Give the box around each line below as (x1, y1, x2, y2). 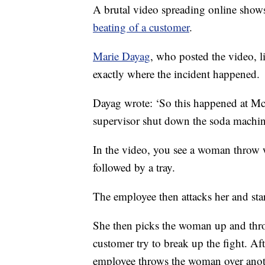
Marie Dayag (93, 48, 150, 63)
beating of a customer (93, 19, 189, 34)
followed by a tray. (93, 159, 175, 174)
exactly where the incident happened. (93, 66, 260, 81)
